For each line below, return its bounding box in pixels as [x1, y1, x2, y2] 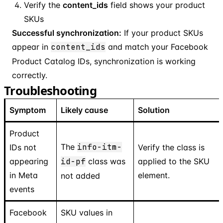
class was [86, 156, 125, 166]
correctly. [12, 70, 47, 80]
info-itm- [77, 141, 122, 152]
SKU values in [61, 207, 112, 218]
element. [138, 170, 170, 180]
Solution [138, 105, 170, 115]
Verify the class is [138, 142, 205, 152]
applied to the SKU [138, 156, 210, 166]
